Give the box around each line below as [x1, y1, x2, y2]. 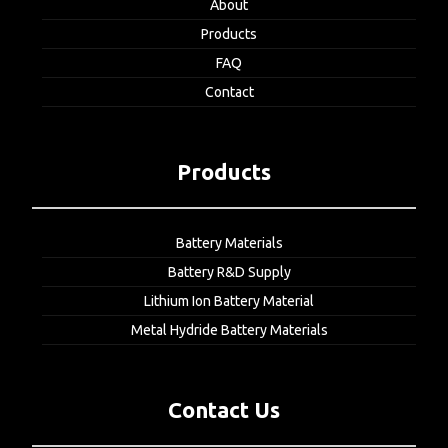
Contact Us [168, 396, 280, 422]
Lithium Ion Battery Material [144, 292, 314, 309]
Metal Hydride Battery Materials [130, 321, 328, 338]
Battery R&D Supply [167, 263, 291, 280]
